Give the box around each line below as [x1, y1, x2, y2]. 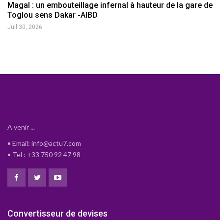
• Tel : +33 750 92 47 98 [7, 150, 81, 159]
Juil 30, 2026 [7, 23, 42, 30]
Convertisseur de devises [7, 208, 108, 219]
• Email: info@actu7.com [7, 138, 81, 147]
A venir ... [7, 122, 35, 131]
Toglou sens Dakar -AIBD [7, 10, 98, 20]
